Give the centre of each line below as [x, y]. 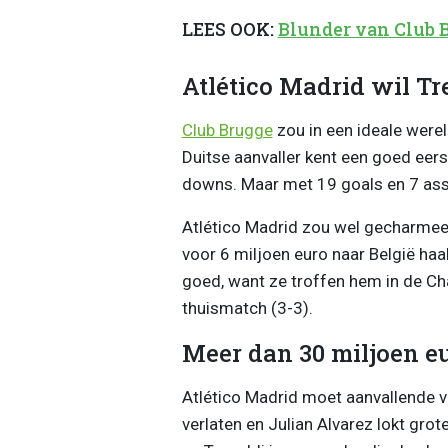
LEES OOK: [229, 30]
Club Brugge [227, 129]
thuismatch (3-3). [249, 307]
